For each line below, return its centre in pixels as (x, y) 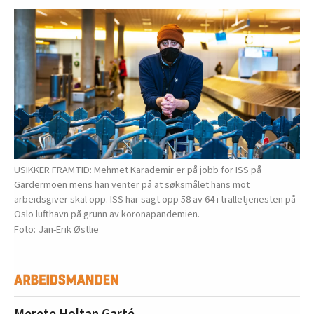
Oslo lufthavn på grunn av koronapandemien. (107, 214)
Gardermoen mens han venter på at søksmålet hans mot (132, 185)
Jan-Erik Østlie (69, 230)
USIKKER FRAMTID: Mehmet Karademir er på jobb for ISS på (138, 170)
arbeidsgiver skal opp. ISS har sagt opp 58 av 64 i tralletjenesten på (155, 200)
